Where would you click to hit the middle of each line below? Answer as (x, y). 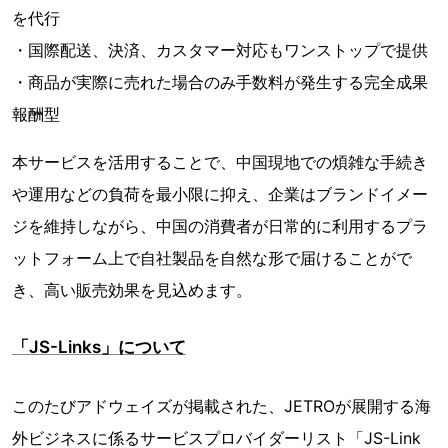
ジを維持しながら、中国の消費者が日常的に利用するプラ (220, 226)
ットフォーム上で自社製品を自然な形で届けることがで (212, 258)
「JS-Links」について (99, 347)
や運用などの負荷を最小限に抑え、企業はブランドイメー (220, 194)
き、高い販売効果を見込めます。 (132, 290)
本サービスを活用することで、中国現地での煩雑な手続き (220, 162)
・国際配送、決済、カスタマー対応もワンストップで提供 (220, 50)
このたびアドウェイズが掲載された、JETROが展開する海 (221, 406)
